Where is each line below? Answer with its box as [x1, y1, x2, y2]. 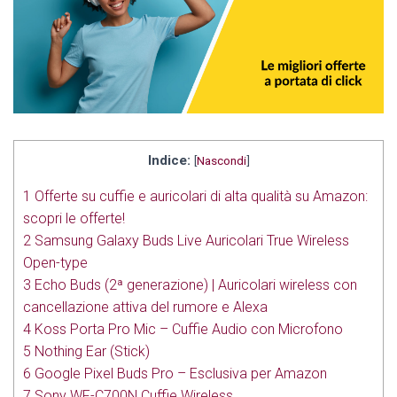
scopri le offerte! [23, 210, 125, 228]
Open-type [23, 254, 88, 272]
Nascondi [196, 153, 246, 168]
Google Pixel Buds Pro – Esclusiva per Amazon [31, 365, 327, 383]
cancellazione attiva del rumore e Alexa [23, 299, 268, 316]
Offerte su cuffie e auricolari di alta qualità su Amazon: [31, 188, 368, 206]
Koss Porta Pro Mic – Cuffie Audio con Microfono [31, 321, 343, 339]
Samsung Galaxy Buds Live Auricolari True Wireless [31, 232, 349, 250]
